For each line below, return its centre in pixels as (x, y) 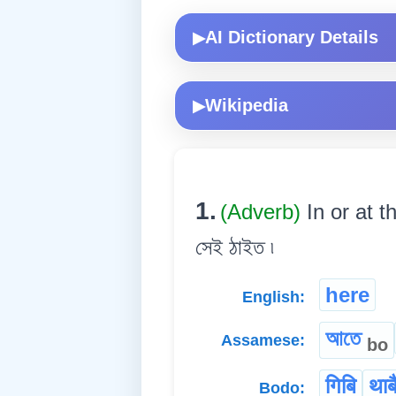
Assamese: (263, 341)
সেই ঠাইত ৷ (235, 247)
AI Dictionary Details (292, 38)
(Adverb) (263, 212)
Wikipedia (247, 106)
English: (274, 297)
